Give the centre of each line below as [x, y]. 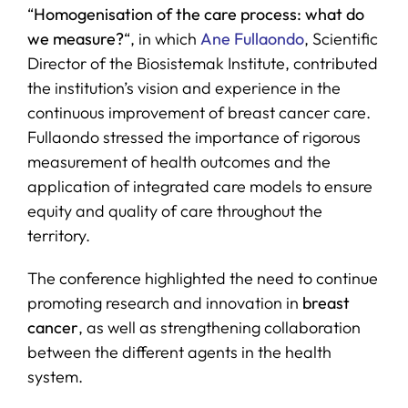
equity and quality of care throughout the [174, 211]
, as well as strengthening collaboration [219, 328]
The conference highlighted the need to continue [202, 279]
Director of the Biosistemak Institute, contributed [202, 64]
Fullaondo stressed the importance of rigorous [194, 138]
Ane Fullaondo [252, 39]
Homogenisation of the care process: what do [199, 15]
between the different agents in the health [179, 352]
